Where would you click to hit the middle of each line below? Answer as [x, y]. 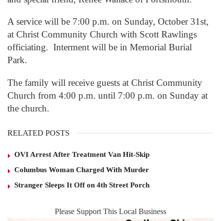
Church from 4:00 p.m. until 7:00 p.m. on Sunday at [108, 95]
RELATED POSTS [38, 133]
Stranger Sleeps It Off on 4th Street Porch [82, 185]
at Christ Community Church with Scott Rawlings [102, 35]
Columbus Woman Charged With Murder [82, 169]
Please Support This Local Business [110, 211]
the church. [28, 108]
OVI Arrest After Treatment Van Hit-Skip [82, 154]
